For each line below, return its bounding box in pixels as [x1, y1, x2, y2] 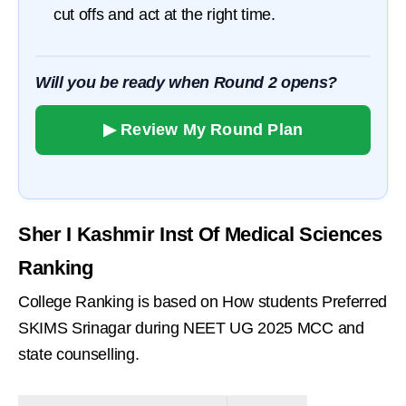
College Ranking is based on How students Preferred [18, 292, 387, 311]
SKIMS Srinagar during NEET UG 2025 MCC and [18, 318, 364, 337]
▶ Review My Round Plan [102, 120, 304, 139]
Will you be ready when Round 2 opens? [35, 72, 338, 92]
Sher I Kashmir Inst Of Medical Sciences [18, 222, 382, 246]
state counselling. [18, 344, 140, 363]
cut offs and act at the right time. [53, 5, 275, 24]
